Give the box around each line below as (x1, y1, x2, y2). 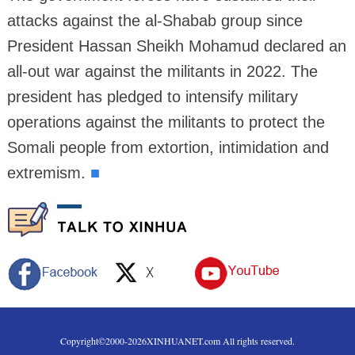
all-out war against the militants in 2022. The (6, 62, 318, 80)
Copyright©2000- (60, 334, 128, 347)
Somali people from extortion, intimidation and (6, 138, 329, 156)
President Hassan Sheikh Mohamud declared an (6, 36, 346, 55)
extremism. (6, 163, 90, 181)
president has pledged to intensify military (6, 87, 298, 105)
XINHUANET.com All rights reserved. (147, 334, 295, 347)
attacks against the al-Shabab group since (6, 11, 303, 29)
